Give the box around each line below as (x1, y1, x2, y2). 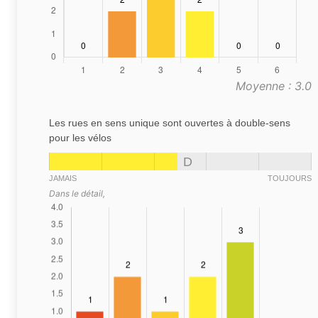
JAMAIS (49, 174, 77, 183)
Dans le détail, (49, 188, 105, 199)
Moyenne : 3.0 (236, 79, 312, 94)
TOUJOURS (268, 174, 312, 183)
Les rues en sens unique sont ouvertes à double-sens (49, 117, 290, 129)
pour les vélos (49, 132, 111, 144)
